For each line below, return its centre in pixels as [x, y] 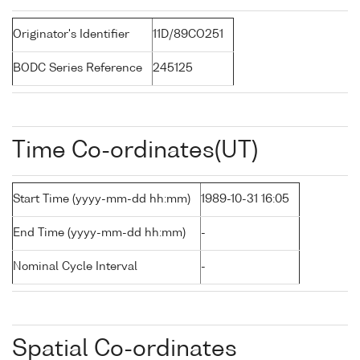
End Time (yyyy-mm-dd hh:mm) [99, 233]
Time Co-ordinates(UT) [135, 151]
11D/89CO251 [188, 35]
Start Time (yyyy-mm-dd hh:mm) [102, 200]
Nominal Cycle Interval [75, 267]
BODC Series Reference [78, 69]
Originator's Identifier [71, 35]
